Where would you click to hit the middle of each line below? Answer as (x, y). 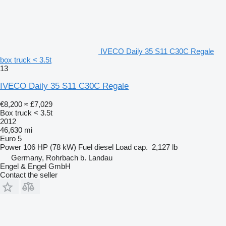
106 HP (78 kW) (50, 147)
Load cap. (132, 147)
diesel (104, 147)
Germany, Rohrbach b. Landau (62, 157)
